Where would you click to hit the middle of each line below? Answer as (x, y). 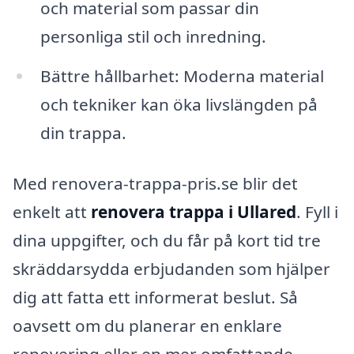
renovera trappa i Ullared (194, 211)
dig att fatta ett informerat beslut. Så (155, 297)
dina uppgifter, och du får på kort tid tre (167, 240)
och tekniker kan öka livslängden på (179, 104)
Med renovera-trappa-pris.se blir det (155, 183)
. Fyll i (317, 211)
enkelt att (52, 211)
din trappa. (83, 132)
